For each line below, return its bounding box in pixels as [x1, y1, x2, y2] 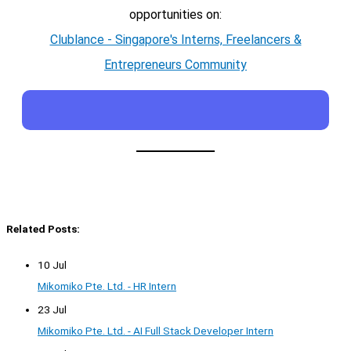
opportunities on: [129, 6, 222, 22]
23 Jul [38, 303, 67, 317]
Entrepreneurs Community [104, 56, 247, 72]
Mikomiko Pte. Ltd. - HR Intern [38, 279, 176, 292]
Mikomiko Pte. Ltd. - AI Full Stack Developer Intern [38, 324, 273, 338]
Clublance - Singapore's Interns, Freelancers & [49, 31, 302, 47]
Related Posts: [6, 223, 80, 236]
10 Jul [38, 258, 67, 271]
